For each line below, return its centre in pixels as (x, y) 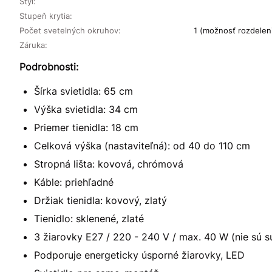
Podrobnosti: (49, 66)
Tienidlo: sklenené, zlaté (89, 218)
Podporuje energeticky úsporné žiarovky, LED (139, 255)
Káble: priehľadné (74, 182)
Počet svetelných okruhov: (70, 30)
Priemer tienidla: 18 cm (86, 127)
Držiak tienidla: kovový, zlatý (100, 200)
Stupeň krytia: (46, 15)
